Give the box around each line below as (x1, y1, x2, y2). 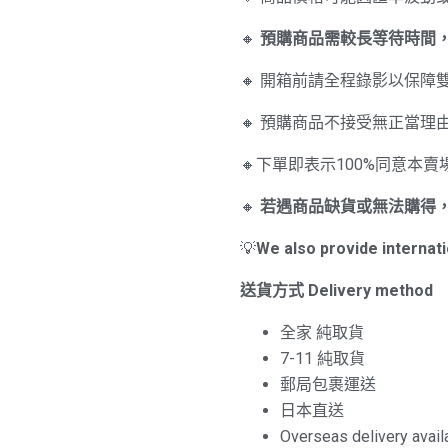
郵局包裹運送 (279, 374, 376, 394)
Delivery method (307, 280, 433, 300)
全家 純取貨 (279, 322, 364, 342)
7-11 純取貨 (279, 348, 365, 368)
